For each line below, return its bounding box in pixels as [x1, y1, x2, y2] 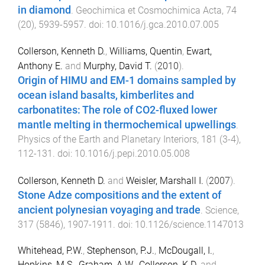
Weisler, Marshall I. [126, 174, 203, 186]
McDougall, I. [159, 245, 212, 257]
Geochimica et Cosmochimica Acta [76, 5, 222, 17]
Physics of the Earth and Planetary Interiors [18, 133, 197, 145]
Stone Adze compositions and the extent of [18, 189, 221, 201]
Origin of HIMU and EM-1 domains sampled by [18, 74, 236, 86]
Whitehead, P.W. [18, 245, 83, 257]
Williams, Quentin [109, 45, 182, 57]
